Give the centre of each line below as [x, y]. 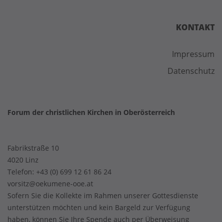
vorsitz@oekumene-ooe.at [50, 183]
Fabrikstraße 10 [33, 148]
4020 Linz [23, 160]
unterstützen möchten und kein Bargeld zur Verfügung [99, 207]
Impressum [193, 54]
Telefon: [22, 171]
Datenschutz [191, 71]
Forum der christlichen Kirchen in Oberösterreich [91, 112]
